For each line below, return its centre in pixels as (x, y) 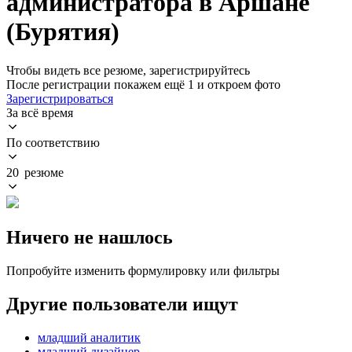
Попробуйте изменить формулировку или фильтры (143, 270)
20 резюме (35, 172)
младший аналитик (89, 337)
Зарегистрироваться (60, 98)
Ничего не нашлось (90, 237)
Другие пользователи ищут (122, 304)
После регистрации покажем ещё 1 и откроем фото (143, 84)
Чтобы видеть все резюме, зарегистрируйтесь (128, 70)
